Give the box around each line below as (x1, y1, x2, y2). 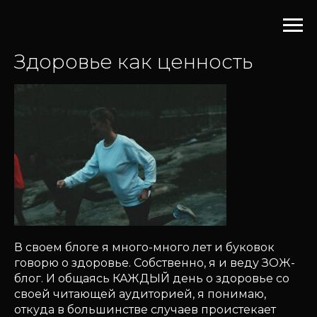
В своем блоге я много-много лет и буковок (14, 241, 275, 254)
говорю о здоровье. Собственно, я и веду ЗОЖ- (14, 256, 295, 270)
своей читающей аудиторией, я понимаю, (14, 287, 266, 301)
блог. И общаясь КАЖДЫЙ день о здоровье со (14, 272, 289, 285)
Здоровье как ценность (14, 50, 253, 74)
